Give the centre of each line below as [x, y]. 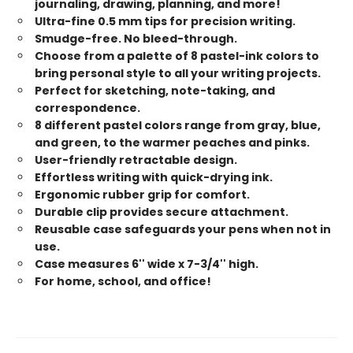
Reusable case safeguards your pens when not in [183, 229]
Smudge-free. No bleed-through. [136, 38]
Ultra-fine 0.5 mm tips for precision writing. [165, 21]
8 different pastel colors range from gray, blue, [178, 125]
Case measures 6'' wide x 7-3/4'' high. [147, 264]
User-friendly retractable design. [136, 160]
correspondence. [87, 108]
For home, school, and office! [123, 281]
